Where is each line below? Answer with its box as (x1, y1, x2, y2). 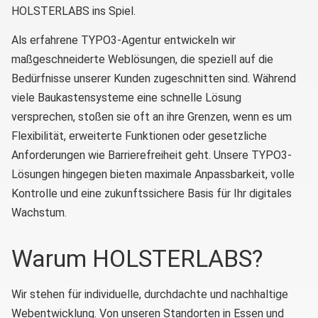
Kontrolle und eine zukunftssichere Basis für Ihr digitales (11, 186, 292, 200)
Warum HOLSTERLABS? (11, 243, 263, 273)
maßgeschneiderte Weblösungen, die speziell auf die (11, 52, 273, 66)
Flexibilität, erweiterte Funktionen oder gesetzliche (11, 128, 267, 143)
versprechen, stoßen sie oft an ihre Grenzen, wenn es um (11, 109, 292, 124)
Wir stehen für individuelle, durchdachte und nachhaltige (11, 287, 288, 302)
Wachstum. (11, 205, 67, 219)
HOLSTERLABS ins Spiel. (11, 4, 136, 18)
